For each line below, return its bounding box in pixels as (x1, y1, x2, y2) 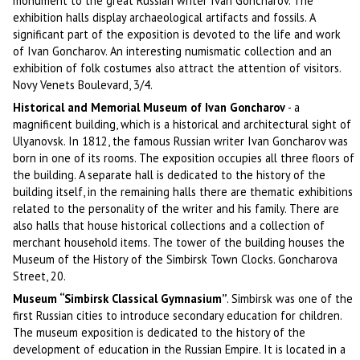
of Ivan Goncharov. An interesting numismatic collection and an (13, 43, 333, 59)
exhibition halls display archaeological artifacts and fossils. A (13, 9, 316, 25)
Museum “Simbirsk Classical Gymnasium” (13, 291, 227, 307)
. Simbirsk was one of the (227, 291, 354, 307)
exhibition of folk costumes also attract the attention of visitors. (13, 59, 342, 76)
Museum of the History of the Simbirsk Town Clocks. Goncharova (13, 251, 338, 267)
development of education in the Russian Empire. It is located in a (13, 342, 346, 358)
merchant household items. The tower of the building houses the (13, 234, 346, 250)
